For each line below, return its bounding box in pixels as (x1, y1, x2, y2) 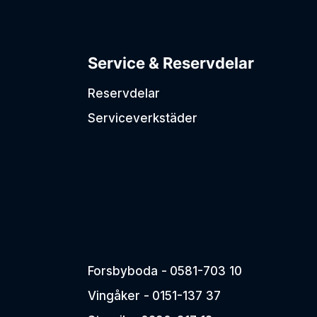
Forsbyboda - (88, 264, 167, 278)
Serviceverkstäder (88, 111, 197, 125)
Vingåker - (88, 289, 149, 303)
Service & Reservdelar (88, 54, 254, 72)
